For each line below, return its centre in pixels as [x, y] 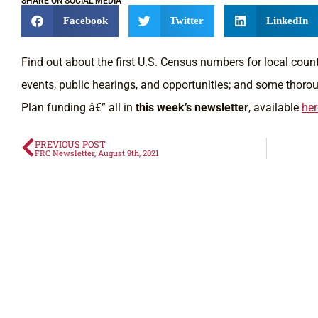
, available [275, 108]
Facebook [85, 21]
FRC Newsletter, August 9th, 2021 [97, 153]
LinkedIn [287, 21]
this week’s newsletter [192, 108]
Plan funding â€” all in [78, 108]
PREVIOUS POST [70, 144]
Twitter [187, 21]
